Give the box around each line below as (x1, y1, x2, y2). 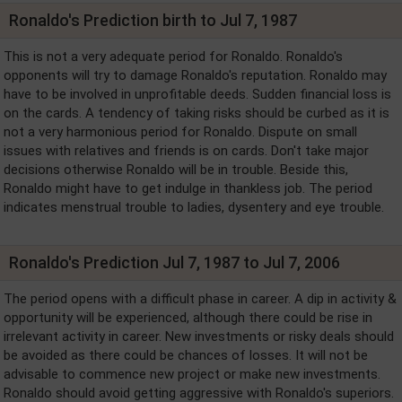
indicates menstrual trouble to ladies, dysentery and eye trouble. (4, 198, 384, 215)
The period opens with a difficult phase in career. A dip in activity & (4, 290, 397, 307)
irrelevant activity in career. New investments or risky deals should (4, 328, 394, 345)
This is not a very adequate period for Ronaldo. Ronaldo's (4, 48, 343, 65)
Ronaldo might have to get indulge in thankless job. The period (4, 179, 372, 197)
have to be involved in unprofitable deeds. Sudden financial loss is (4, 85, 391, 102)
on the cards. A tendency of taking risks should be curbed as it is (4, 104, 389, 121)
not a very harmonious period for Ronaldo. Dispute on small (4, 123, 357, 140)
